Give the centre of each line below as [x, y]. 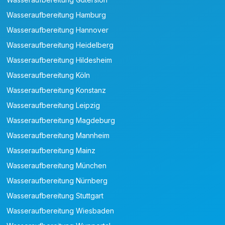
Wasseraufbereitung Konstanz [57, 90]
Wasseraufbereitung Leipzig [53, 105]
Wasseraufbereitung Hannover [58, 30]
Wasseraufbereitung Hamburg [57, 15]
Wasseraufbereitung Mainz [51, 151]
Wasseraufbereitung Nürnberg [57, 181]
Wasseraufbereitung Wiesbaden [61, 211]
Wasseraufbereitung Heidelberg [60, 45]
